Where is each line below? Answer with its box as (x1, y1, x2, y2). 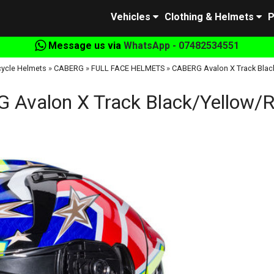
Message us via (46, 40, 124, 51)
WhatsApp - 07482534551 (124, 40, 239, 51)
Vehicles (111, 11, 150, 23)
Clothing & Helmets (165, 11, 254, 23)
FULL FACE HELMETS (91, 64, 165, 73)
